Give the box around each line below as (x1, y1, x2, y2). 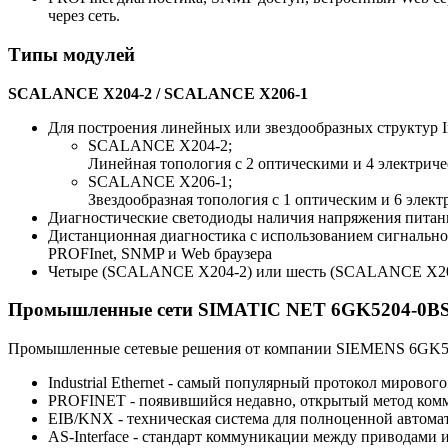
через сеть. (48, 7, 120, 25)
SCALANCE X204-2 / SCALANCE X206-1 (8, 84, 308, 102)
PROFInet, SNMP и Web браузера (48, 244, 272, 262)
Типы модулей (8, 43, 135, 65)
